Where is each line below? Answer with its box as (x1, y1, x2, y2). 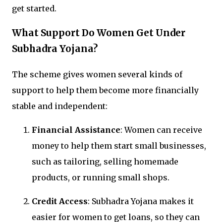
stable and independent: (12, 101, 108, 111)
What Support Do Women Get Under (12, 27, 185, 39)
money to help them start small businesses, (32, 141, 206, 151)
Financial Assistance (32, 125, 120, 135)
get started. (12, 3, 56, 13)
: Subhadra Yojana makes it (88, 196, 194, 207)
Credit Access (32, 196, 88, 207)
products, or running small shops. (32, 172, 169, 183)
